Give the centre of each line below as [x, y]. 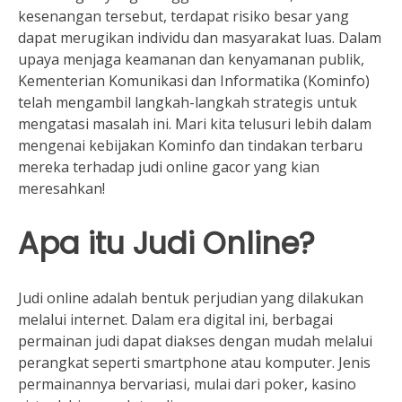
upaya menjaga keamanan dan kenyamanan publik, [191, 60]
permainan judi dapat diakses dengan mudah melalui [195, 341]
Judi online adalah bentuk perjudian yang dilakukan [191, 297]
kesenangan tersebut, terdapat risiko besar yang [184, 17]
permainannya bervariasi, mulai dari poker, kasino [187, 384]
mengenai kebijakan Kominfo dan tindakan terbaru [190, 146]
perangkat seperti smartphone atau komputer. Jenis [194, 362]
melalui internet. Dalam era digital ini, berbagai [175, 319]
